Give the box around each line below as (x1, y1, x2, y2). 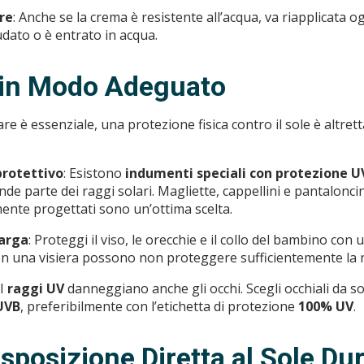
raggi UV (7, 279, 64, 298)
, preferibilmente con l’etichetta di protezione (20, 297, 298, 316)
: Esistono (63, 164, 125, 183)
